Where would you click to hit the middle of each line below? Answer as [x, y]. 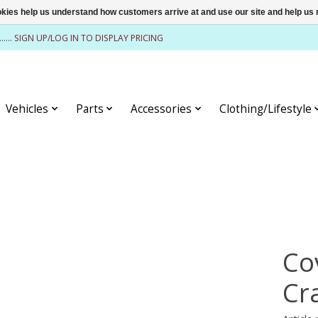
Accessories [161, 109]
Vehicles [27, 109]
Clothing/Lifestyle [265, 109]
